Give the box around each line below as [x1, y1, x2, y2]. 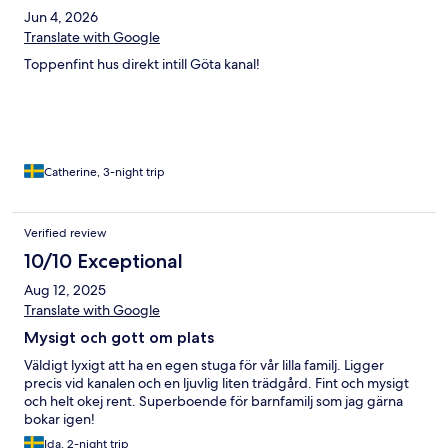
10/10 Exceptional [24, 249, 183, 274]
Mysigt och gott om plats [24, 328, 214, 348]
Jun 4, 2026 [24, 8, 98, 27]
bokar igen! [24, 410, 95, 429]
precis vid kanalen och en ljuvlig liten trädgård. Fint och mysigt [24, 374, 409, 393]
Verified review [24, 225, 107, 242]
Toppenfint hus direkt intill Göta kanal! [24, 55, 260, 74]
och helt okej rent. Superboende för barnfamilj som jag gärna [24, 392, 403, 411]
